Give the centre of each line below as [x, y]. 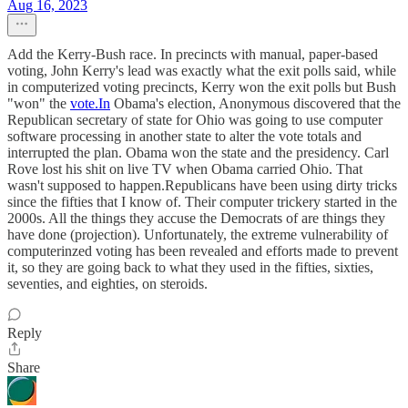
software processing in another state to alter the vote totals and [184, 136]
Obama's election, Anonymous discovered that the [255, 103]
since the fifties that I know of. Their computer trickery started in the [202, 202]
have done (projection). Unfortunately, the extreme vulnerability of [198, 235]
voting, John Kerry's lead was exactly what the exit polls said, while [202, 71]
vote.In [90, 103]
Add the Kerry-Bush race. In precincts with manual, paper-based [193, 54]
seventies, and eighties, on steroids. [107, 284]
